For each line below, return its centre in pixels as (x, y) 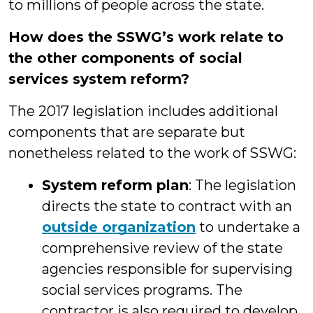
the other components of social (125, 58)
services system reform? (99, 79)
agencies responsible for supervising (167, 269)
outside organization (119, 227)
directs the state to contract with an (167, 206)
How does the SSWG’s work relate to (146, 37)
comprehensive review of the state (162, 248)
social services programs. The (142, 290)
